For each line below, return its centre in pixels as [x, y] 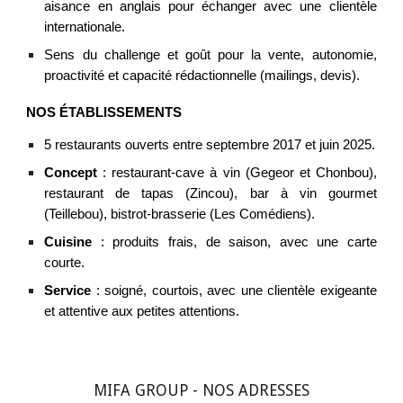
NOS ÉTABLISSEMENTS [104, 113]
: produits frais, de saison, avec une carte [234, 242]
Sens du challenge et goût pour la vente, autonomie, [210, 55]
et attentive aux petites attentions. [142, 311]
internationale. [85, 27]
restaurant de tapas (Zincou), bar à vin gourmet [210, 193]
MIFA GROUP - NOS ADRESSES [201, 390]
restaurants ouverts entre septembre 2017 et [186, 144]
